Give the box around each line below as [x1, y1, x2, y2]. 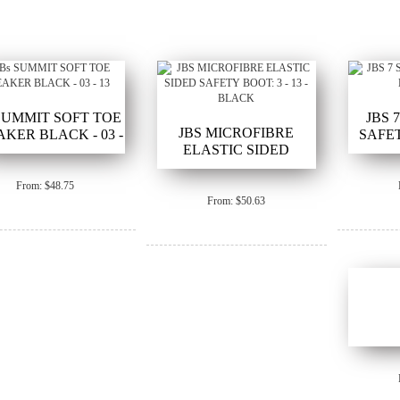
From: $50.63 [207, 195, 266, 208]
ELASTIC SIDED [183, 142, 290, 158]
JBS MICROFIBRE [179, 125, 295, 141]
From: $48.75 [16, 179, 75, 193]
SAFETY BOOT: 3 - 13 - [163, 159, 310, 175]
